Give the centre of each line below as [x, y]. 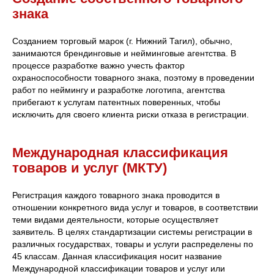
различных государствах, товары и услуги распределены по [133, 244]
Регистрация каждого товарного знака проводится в [116, 195]
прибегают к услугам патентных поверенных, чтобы [116, 102]
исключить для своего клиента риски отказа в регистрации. [131, 114]
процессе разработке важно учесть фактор [98, 65]
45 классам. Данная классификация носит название [117, 256]
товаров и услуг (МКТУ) [90, 168]
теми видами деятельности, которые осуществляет [115, 219]
